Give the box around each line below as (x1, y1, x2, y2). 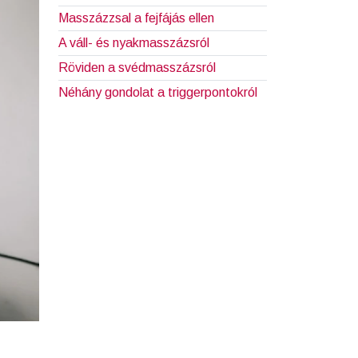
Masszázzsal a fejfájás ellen (58, 11, 214, 26)
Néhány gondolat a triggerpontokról (58, 86, 257, 100)
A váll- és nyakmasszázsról (58, 36, 209, 50)
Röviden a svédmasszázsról (58, 61, 216, 75)
